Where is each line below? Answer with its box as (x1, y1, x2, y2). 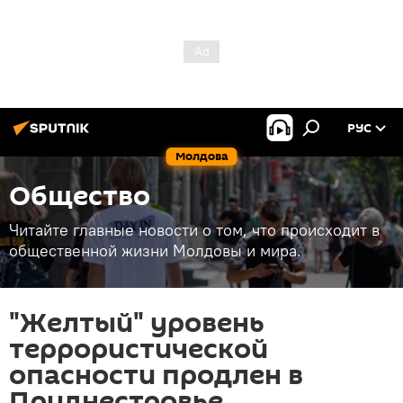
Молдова (175, 148, 228, 165)
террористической (9, 330, 268, 369)
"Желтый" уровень (9, 304, 264, 343)
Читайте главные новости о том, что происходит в (9, 219, 380, 240)
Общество (9, 177, 150, 216)
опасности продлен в (9, 356, 303, 395)
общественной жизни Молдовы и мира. (9, 240, 301, 261)
